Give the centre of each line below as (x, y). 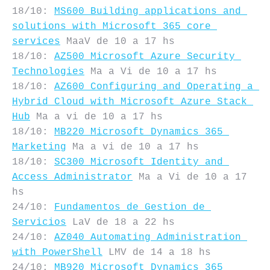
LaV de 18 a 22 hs (121, 222)
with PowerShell (57, 253)
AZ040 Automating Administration (148, 237)
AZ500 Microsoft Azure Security (145, 57)
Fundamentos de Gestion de (130, 207)
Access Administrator (72, 177)
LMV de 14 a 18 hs (157, 253)
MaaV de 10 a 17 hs (118, 42)
